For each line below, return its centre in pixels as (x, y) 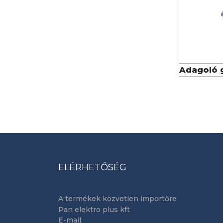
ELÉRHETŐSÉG (92, 167)
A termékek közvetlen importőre (117, 199)
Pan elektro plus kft (94, 210)
